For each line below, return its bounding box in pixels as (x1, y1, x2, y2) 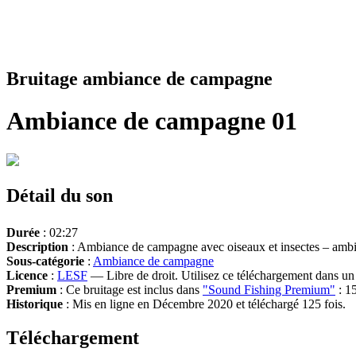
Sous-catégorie (6, 253, 84, 268)
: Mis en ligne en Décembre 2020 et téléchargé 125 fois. (63, 296, 346, 311)
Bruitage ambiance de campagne (6, 68, 273, 89)
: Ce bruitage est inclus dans (56, 282, 203, 296)
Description (6, 239, 68, 253)
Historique (6, 296, 63, 311)
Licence (6, 268, 48, 282)
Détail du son (6, 184, 113, 206)
